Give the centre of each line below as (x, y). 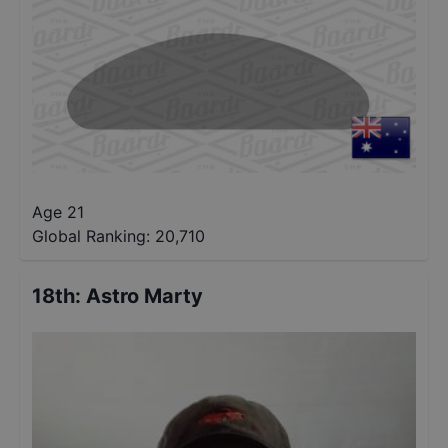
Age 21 (58, 212)
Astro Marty (144, 296)
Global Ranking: (91, 236)
